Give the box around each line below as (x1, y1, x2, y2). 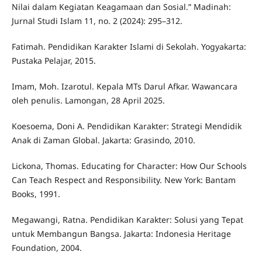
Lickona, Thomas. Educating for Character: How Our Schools (11, 160, 247, 172)
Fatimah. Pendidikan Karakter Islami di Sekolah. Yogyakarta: (11, 41, 246, 53)
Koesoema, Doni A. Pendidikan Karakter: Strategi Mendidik (11, 120, 242, 132)
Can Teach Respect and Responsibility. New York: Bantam (11, 174, 236, 186)
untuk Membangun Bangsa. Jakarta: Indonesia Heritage (11, 228, 231, 240)
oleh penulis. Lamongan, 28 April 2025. (11, 95, 165, 106)
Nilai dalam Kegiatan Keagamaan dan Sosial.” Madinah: (11, 1, 231, 13)
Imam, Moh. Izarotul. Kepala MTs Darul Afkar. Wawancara (11, 81, 237, 92)
